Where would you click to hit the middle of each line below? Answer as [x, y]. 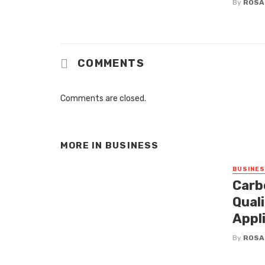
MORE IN [83, 146]
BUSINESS [132, 146]
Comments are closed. [103, 99]
